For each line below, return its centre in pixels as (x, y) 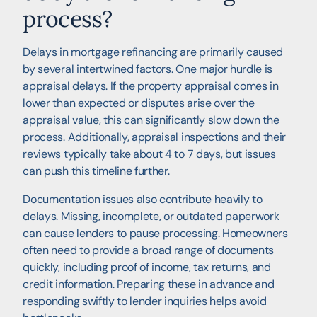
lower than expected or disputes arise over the (139, 103)
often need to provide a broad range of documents (149, 250)
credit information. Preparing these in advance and (149, 284)
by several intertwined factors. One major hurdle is (148, 69)
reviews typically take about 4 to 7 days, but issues (149, 154)
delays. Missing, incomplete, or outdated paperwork (151, 217)
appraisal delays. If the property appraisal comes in (151, 86)
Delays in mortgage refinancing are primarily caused (153, 52)
